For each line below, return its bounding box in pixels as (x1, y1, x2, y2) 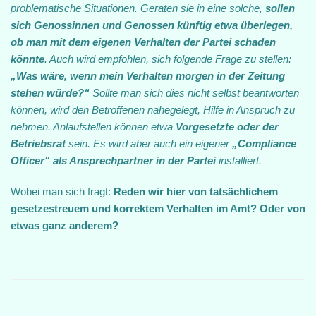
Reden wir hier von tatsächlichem (114, 186, 278, 197)
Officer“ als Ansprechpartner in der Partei (11, 154, 216, 166)
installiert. (216, 154, 262, 166)
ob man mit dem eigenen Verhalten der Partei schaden (11, 36, 276, 48)
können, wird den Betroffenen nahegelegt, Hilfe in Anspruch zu (11, 104, 295, 116)
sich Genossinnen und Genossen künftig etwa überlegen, (11, 19, 293, 31)
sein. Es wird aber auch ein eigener (66, 138, 232, 150)
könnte (11, 53, 44, 65)
